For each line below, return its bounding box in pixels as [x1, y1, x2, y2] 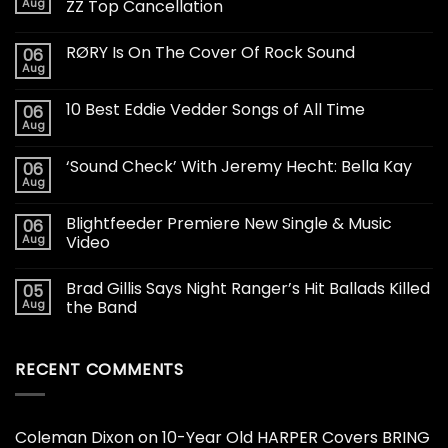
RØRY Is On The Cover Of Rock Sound [66, 41, 355, 65]
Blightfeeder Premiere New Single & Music [66, 212, 392, 236]
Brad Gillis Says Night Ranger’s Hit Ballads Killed [66, 277, 430, 301]
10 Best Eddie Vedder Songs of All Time [66, 98, 365, 122]
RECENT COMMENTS [15, 358, 184, 382]
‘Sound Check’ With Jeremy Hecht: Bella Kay [66, 155, 412, 179]
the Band [66, 296, 137, 320]
